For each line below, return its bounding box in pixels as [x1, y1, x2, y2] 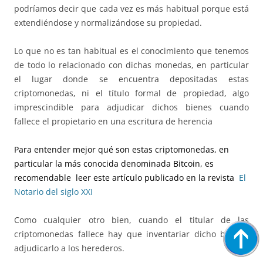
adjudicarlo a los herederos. [14, 242, 124, 254]
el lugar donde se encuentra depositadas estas [14, 73, 249, 85]
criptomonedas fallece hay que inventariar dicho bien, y [14, 228, 249, 240]
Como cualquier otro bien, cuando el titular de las [14, 214, 249, 226]
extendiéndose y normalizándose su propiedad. [14, 17, 202, 29]
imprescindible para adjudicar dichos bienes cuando [14, 102, 249, 113]
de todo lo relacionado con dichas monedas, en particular [14, 59, 249, 71]
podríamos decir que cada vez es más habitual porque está [14, 3, 249, 15]
